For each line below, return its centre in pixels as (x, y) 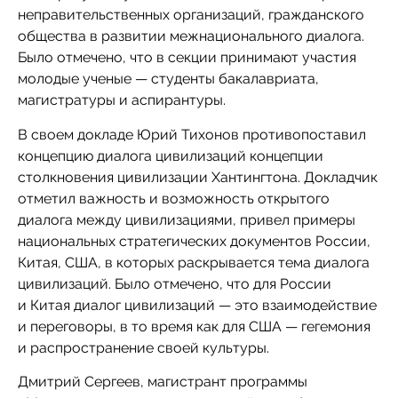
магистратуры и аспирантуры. (122, 100)
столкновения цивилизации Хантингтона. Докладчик (198, 177)
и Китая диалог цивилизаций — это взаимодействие (197, 305)
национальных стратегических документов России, (194, 241)
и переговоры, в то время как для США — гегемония (194, 326)
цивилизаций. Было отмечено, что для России (175, 283)
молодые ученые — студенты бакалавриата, (168, 79)
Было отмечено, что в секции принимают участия (187, 58)
